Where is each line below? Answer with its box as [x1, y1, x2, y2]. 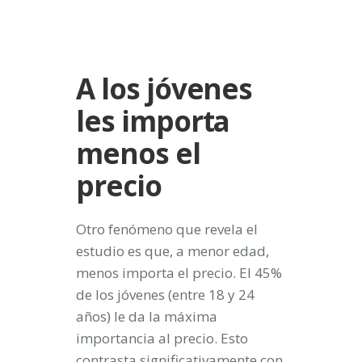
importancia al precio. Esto [76, 328, 248, 347]
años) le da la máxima [76, 306, 217, 326]
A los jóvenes [76, 69, 253, 107]
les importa [76, 101, 230, 140]
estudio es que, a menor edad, [76, 241, 269, 260]
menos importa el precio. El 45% [76, 263, 282, 282]
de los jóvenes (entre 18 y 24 [76, 284, 255, 304]
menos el [76, 133, 200, 172]
